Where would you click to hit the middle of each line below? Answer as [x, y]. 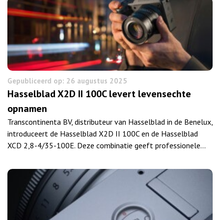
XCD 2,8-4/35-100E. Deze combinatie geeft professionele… [107, 145]
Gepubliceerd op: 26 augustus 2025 [67, 81]
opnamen [27, 108]
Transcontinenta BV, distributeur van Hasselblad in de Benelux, [110, 122]
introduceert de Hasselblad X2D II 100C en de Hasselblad [103, 133]
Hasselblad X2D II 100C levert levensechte [99, 94]
